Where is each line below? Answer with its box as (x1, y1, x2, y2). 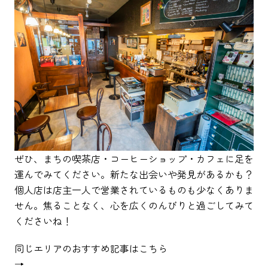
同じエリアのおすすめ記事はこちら (14, 240, 167, 255)
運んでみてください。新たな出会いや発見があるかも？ (14, 166, 254, 181)
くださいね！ (14, 213, 72, 228)
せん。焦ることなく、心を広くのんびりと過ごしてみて (14, 197, 254, 212)
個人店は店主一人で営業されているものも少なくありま (14, 182, 254, 197)
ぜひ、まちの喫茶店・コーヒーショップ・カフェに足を (14, 151, 254, 166)
